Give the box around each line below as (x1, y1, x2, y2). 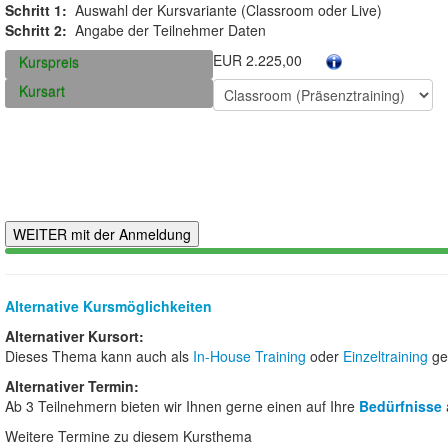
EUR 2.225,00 (213, 49, 302, 70)
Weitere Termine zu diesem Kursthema (5, 425, 252, 446)
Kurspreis (19, 51, 79, 72)
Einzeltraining (343, 345, 432, 366)
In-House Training (193, 345, 306, 366)
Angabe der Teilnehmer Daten (67, 19, 266, 40)
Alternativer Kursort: (5, 325, 144, 346)
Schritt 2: (5, 19, 67, 40)
